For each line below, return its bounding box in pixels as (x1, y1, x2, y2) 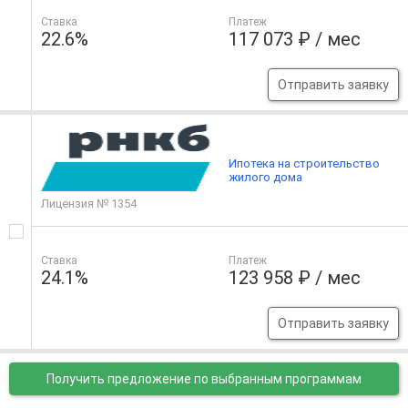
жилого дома (229, 170, 303, 185)
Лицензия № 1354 (41, 197, 137, 211)
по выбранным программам (194, 372, 362, 387)
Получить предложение (46, 372, 194, 387)
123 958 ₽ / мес (229, 267, 362, 290)
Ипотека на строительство (229, 157, 381, 171)
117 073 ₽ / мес (229, 28, 362, 51)
